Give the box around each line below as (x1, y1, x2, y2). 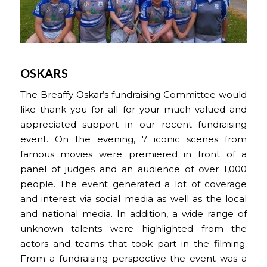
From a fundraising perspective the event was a (20, 253, 247, 264)
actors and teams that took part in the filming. (20, 238, 247, 249)
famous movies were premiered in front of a (20, 148, 247, 160)
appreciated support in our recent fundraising (20, 119, 247, 130)
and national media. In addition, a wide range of (20, 208, 247, 219)
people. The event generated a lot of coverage (20, 178, 247, 190)
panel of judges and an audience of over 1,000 (20, 163, 247, 175)
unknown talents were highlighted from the (20, 223, 247, 234)
